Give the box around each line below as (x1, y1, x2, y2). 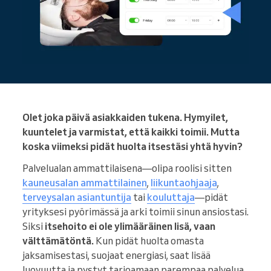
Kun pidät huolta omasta (94, 235, 204, 247)
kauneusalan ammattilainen (22, 177, 147, 189)
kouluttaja (147, 191, 195, 204)
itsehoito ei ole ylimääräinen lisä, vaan (45, 220, 215, 233)
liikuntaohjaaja (151, 177, 217, 189)
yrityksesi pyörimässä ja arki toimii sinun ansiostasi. (22, 206, 249, 218)
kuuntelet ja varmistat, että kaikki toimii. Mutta (22, 126, 240, 139)
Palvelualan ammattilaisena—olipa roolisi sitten (22, 162, 232, 175)
